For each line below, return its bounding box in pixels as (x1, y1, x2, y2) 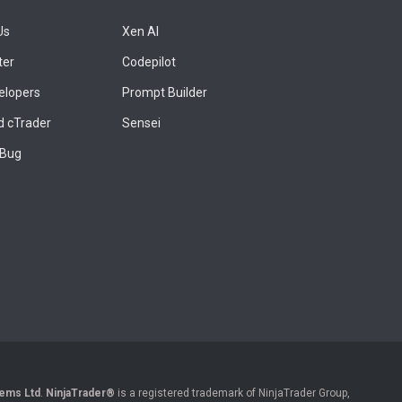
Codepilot (121, 55, 176, 70)
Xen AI (121, 24, 159, 39)
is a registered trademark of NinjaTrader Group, (115, 386, 350, 399)
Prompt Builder (121, 85, 207, 100)
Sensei (121, 116, 161, 131)
